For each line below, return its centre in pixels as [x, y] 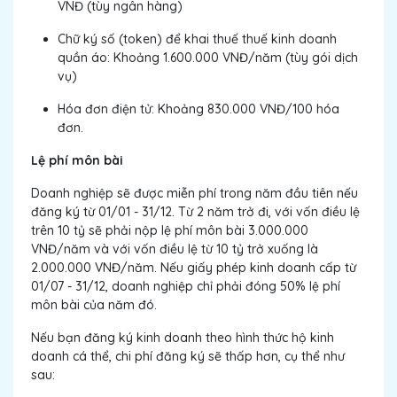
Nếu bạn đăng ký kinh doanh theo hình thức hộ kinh [183, 338]
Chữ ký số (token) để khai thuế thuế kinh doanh [197, 39]
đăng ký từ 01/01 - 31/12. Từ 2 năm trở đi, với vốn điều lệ [195, 212]
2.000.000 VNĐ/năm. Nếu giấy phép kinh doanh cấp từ [194, 268]
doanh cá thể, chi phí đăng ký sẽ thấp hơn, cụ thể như [188, 357]
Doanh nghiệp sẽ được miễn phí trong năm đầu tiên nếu [195, 194]
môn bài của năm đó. [94, 305]
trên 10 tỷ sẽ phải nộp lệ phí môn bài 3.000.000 [170, 231]
